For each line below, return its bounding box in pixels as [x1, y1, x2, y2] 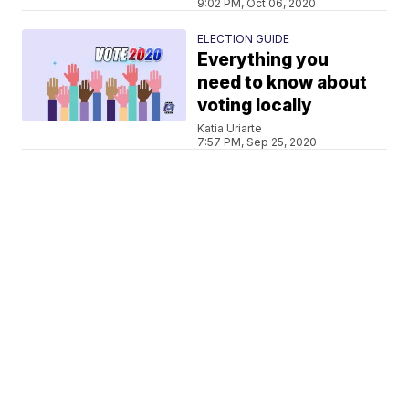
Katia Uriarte [197, 121, 263, 135]
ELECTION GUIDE [197, 31, 290, 46]
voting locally [197, 94, 313, 116]
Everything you [197, 48, 330, 70]
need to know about [197, 71, 368, 93]
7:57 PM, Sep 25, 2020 [197, 134, 318, 149]
